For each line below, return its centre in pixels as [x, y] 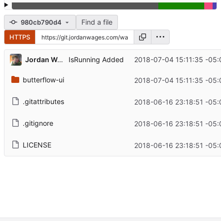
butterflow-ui [43, 80]
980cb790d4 [41, 22]
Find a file [97, 22]
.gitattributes [43, 102]
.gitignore [38, 123]
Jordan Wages [60, 59]
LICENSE [37, 145]
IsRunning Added [96, 60]
